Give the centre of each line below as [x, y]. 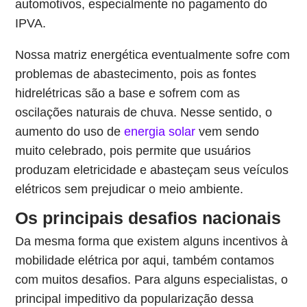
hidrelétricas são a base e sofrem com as [128, 93]
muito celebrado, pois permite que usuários [133, 151]
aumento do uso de [70, 132]
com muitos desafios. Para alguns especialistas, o [152, 280]
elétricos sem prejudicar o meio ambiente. [130, 189]
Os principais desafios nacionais [148, 218]
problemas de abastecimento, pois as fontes [136, 74]
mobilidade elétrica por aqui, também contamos [145, 260]
